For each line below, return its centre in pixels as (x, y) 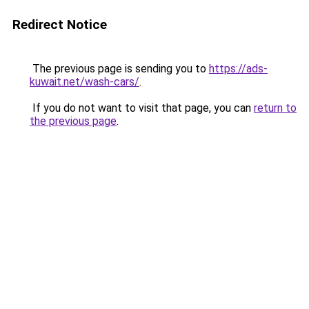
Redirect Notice (60, 24)
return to (275, 108)
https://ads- (238, 69)
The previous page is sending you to (119, 69)
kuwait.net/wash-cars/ (84, 82)
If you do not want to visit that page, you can (142, 108)
